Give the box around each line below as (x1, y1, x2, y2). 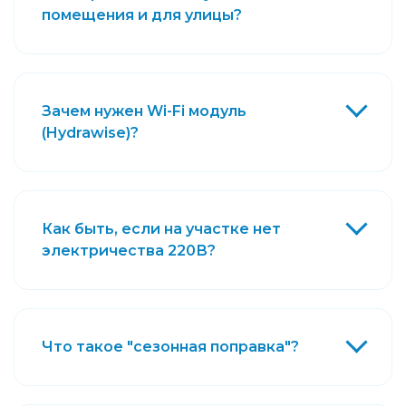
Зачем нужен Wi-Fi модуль (42, 102, 246, 121)
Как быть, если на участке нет (42, 220, 281, 238)
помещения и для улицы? (42, 6, 242, 24)
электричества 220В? (42, 242, 216, 260)
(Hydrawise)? (42, 124, 139, 142)
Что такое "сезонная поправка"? (42, 338, 299, 356)
